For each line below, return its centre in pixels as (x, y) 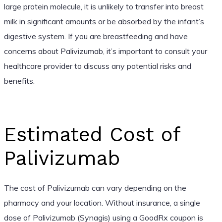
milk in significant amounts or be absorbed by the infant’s (104, 21)
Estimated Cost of (92, 134)
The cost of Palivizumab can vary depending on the (95, 188)
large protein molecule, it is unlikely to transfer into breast (104, 6)
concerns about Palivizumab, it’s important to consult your (105, 51)
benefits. (19, 81)
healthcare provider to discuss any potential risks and (97, 66)
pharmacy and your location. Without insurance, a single (102, 202)
